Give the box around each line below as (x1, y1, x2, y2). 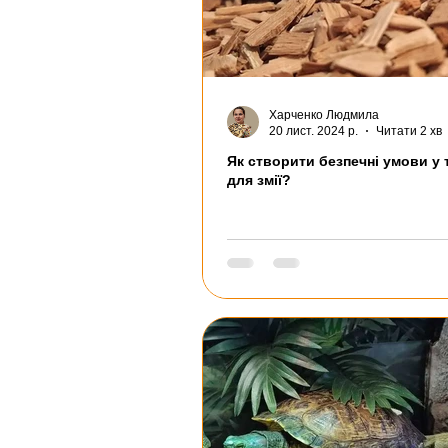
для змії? (227, 171, 291, 188)
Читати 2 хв (376, 124, 442, 139)
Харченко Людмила (269, 107, 379, 122)
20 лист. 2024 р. (269, 124, 358, 139)
